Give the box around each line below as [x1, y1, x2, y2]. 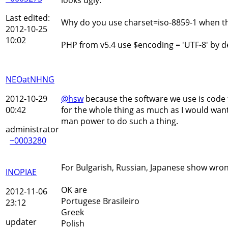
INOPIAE [6, 166, 37, 178]
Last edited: [6, 12, 50, 23]
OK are [61, 184, 87, 195]
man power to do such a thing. [61, 115, 178, 127]
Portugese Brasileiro [61, 195, 139, 207]
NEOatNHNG [6, 73, 54, 85]
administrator [6, 123, 59, 135]
